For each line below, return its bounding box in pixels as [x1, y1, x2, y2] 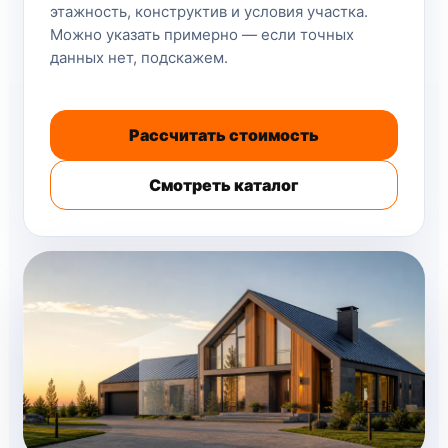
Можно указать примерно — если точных [50, 25, 354, 44]
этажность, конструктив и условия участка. [50, 2, 368, 21]
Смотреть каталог [149, 175, 299, 195]
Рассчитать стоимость [129, 125, 319, 145]
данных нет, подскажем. [50, 48, 228, 67]
